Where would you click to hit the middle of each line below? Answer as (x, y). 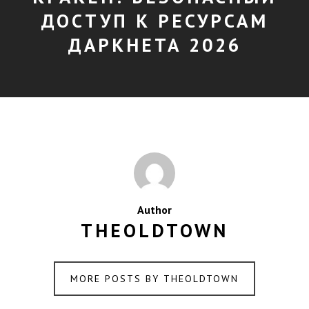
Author (154, 210)
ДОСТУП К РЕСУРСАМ (154, 20)
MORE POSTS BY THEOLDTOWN (154, 279)
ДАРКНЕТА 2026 (154, 44)
